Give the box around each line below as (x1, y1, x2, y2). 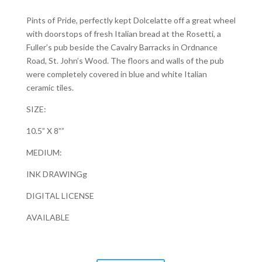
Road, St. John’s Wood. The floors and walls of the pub (26, 55, 224, 65)
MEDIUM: (26, 147, 62, 157)
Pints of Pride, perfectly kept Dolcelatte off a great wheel (26, 15, 236, 25)
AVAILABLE (26, 212, 70, 222)
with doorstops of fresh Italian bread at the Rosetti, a (26, 28, 221, 39)
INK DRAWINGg (26, 168, 87, 179)
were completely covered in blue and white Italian (26, 68, 207, 79)
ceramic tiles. (26, 82, 74, 92)
